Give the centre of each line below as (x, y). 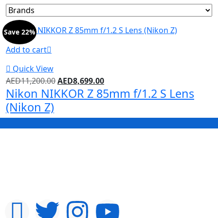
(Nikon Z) (30, 107)
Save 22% (19, 32)
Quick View (33, 68)
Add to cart (26, 49)
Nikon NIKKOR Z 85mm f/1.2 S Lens (100, 93)
